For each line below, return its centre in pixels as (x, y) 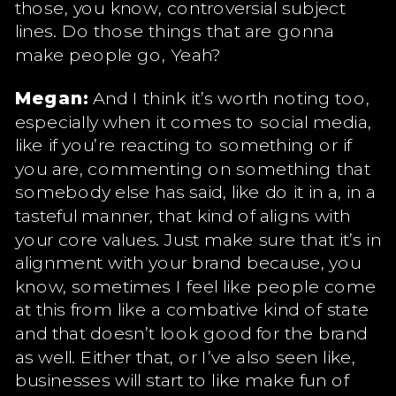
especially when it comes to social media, (193, 121)
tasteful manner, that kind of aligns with (183, 215)
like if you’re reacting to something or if (183, 144)
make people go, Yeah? (118, 54)
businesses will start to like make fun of (182, 379)
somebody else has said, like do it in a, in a (195, 191)
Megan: (51, 97)
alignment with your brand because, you (188, 262)
